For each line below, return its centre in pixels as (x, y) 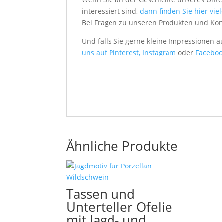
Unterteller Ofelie (120, 206)
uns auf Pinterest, (112, 52)
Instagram (160, 52)
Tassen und (101, 194)
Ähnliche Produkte (122, 145)
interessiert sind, (111, 11)
